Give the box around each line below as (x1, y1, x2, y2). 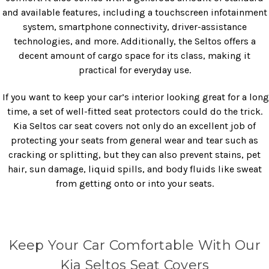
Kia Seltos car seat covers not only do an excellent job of (13, 119, 256, 131)
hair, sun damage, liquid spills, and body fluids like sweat (7, 163, 262, 175)
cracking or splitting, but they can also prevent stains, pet (8, 148, 261, 160)
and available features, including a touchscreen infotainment (2, 6, 267, 18)
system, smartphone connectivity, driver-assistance (22, 20, 247, 32)
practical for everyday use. (78, 64, 191, 76)
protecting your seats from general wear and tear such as (11, 134, 258, 146)
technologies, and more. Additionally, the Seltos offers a (13, 35, 256, 47)
